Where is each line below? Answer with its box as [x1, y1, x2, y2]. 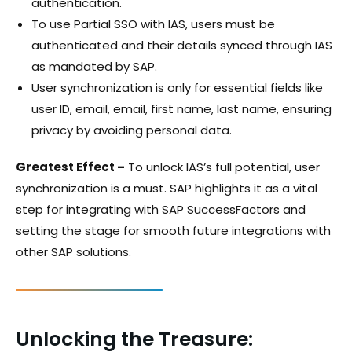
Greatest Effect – [16, 158, 125, 175]
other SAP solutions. [16, 243, 131, 260]
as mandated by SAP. [31, 57, 157, 75]
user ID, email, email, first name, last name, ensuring [31, 100, 332, 117]
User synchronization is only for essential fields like [31, 79, 323, 96]
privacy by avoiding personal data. [31, 121, 232, 138]
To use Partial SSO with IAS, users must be [31, 15, 275, 32]
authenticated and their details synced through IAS [31, 36, 332, 53]
